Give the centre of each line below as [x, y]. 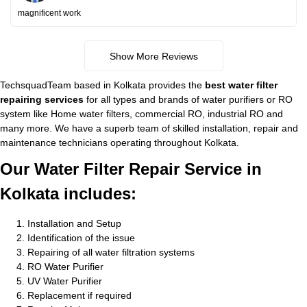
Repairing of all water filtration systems [111, 252]
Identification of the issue [81, 238]
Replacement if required [79, 295]
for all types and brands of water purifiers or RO [188, 99]
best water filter [241, 85]
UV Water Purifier [65, 281]
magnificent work [49, 13]
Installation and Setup [74, 223]
